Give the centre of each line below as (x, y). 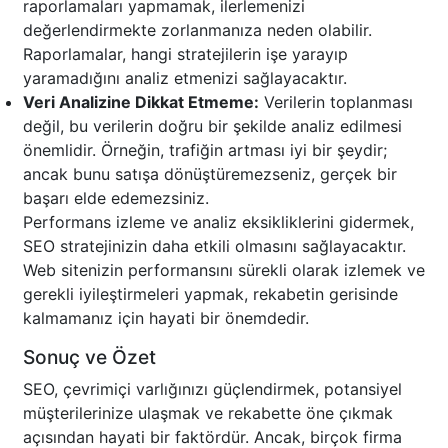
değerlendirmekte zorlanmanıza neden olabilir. (197, 30)
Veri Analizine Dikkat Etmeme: (141, 102)
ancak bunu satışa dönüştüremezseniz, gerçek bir (210, 174)
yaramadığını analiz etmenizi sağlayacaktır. (185, 78)
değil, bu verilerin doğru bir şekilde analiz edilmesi (212, 126)
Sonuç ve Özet (89, 357)
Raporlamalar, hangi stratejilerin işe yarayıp (185, 54)
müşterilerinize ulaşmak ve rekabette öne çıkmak (208, 413)
